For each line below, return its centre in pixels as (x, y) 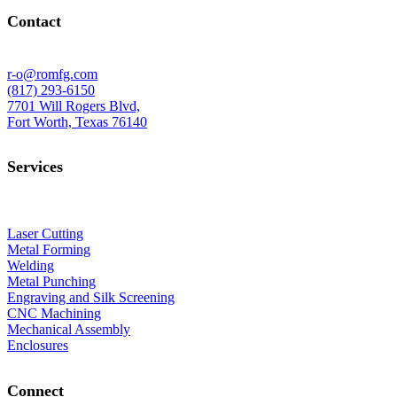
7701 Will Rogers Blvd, (74, 106)
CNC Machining (54, 314)
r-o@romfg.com (52, 74)
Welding (31, 266)
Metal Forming (49, 250)
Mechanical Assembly (69, 330)
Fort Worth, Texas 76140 (77, 122)
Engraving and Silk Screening (91, 298)
